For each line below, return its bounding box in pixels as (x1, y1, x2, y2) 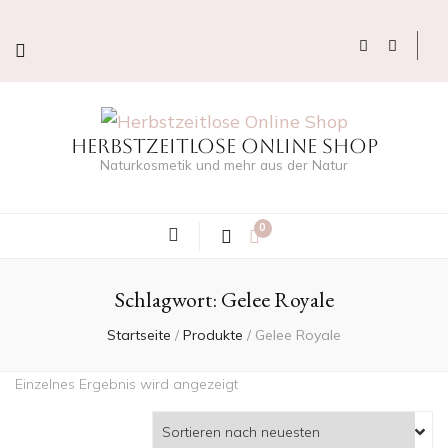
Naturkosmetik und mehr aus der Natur (100, 156, 348, 173)
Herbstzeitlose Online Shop (70, 134, 378, 158)
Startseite (107, 326, 171, 344)
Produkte (183, 326, 243, 344)
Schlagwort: (114, 285, 221, 314)
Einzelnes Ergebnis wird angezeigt (15, 375, 238, 393)
